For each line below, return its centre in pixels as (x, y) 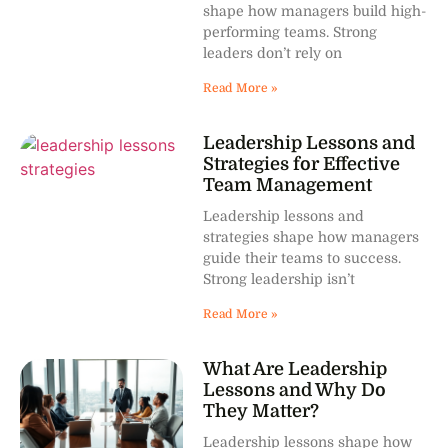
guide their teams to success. (302, 257)
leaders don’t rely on (273, 52)
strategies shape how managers (311, 236)
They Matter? (261, 410)
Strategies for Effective (302, 163)
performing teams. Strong (290, 31)
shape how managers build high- (315, 10)
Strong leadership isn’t (279, 278)
